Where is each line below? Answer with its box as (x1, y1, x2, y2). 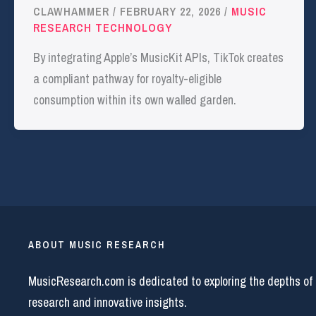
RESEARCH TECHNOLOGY (33, 20, 172, 36)
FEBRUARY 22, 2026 (120, 4, 224, 20)
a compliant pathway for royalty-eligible (33, 69, 221, 87)
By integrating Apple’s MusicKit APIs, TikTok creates (33, 48, 284, 66)
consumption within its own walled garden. (33, 90, 236, 109)
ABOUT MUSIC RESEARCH (28, 238, 165, 251)
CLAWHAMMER (33, 4, 113, 20)
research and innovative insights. (28, 293, 187, 312)
